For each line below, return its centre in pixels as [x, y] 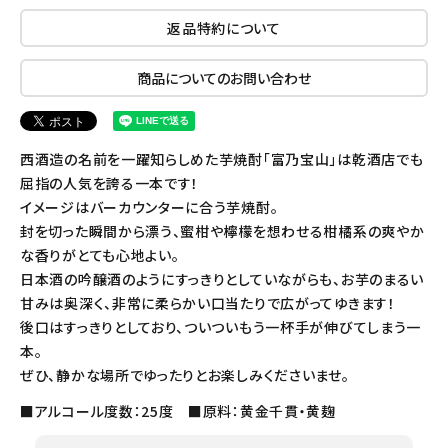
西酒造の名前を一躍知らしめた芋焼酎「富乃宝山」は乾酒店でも [222, 159]
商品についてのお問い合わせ [224, 78]
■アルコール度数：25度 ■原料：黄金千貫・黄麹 [178, 411]
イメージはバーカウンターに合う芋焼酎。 [149, 207]
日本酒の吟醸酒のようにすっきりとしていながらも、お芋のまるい [222, 279]
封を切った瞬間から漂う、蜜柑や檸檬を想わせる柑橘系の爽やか [222, 231]
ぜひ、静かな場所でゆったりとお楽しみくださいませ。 [185, 375]
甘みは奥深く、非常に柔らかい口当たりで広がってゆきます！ [208, 303]
